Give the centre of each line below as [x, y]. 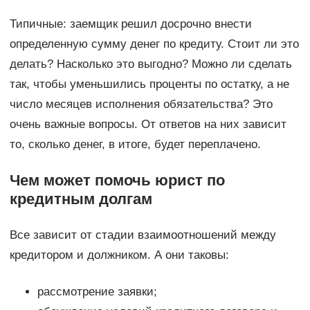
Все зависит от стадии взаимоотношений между [143, 235]
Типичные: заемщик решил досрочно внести [130, 24]
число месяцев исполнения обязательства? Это [141, 104]
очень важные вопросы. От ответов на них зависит [148, 125]
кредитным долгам [81, 199]
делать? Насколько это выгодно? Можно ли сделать [151, 64]
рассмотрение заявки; [97, 292]
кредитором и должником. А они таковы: [119, 255]
